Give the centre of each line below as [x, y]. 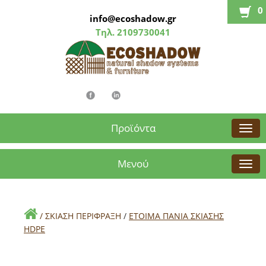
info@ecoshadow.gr [133, 18]
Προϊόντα [133, 128]
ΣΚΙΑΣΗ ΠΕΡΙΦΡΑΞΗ [83, 216]
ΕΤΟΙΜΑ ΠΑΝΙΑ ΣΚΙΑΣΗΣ [176, 216]
